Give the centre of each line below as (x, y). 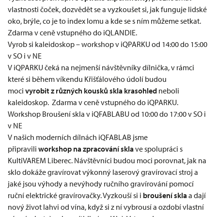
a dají (196, 195)
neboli (168, 91)
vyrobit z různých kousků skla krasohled (91, 91)
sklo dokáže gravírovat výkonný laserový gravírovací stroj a (103, 172)
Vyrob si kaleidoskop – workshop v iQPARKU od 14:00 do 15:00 (108, 44)
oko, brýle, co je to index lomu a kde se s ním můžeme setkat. (104, 21)
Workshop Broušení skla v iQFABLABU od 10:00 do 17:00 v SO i (107, 114)
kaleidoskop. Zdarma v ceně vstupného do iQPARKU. (93, 102)
